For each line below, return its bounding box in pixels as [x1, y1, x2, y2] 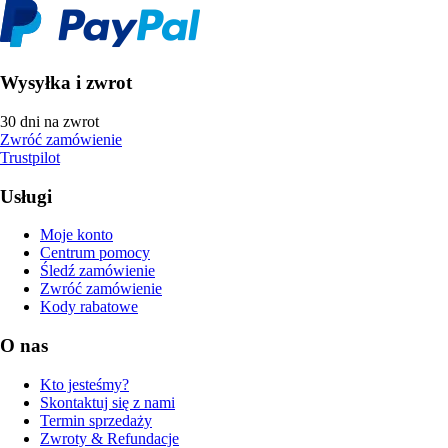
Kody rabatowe [40, 298, 138, 316]
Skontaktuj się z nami [40, 393, 175, 411]
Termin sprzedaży [40, 411, 152, 429]
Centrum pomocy [40, 244, 150, 262]
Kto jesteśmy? [40, 375, 129, 393]
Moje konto [40, 226, 113, 244]
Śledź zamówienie [40, 262, 155, 280]
